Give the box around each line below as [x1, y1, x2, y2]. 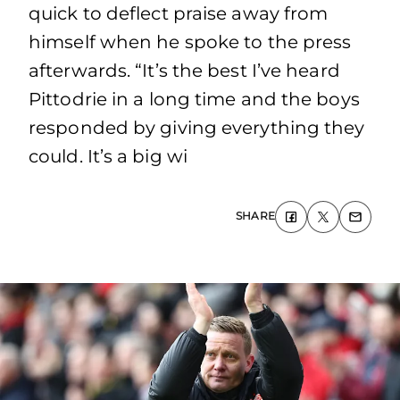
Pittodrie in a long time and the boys [29, 88, 360, 110]
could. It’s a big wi [29, 146, 188, 167]
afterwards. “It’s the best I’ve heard [29, 60, 340, 81]
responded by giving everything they [29, 117, 365, 138]
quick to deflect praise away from [29, 3, 329, 24]
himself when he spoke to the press [29, 31, 352, 53]
